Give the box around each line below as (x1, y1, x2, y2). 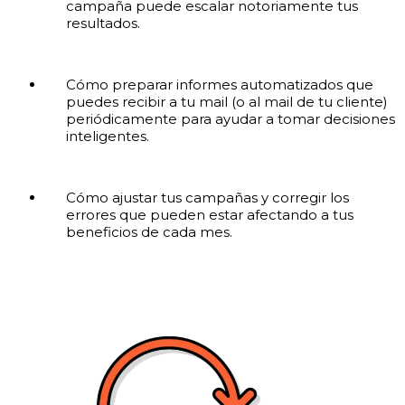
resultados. (65, 14, 140, 33)
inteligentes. (65, 127, 149, 146)
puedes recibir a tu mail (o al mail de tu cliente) (65, 93, 388, 111)
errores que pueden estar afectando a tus (65, 206, 353, 224)
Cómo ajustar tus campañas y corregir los (65, 189, 349, 207)
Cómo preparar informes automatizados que (65, 76, 373, 94)
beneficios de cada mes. (65, 223, 232, 241)
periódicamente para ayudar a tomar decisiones (65, 110, 395, 128)
